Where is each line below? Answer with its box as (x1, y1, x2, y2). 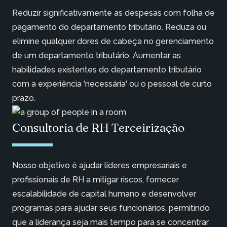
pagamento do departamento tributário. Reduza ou (12, 22, 206, 32)
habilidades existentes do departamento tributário (12, 65, 202, 75)
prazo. (12, 93, 35, 103)
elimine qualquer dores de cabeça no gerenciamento (12, 36, 214, 47)
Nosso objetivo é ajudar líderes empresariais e (12, 161, 187, 171)
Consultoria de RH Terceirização (12, 120, 184, 135)
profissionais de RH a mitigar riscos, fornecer (12, 175, 179, 185)
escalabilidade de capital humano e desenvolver (12, 189, 196, 199)
